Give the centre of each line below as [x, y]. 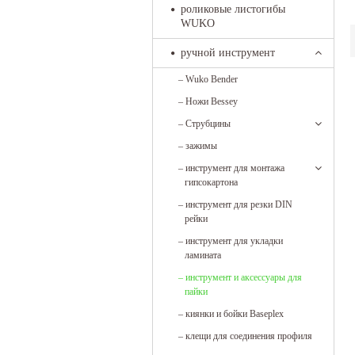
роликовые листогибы [233, 9]
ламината [203, 255]
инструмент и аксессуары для [244, 277]
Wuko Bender [212, 79]
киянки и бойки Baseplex [235, 314]
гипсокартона [211, 182]
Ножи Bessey [212, 101]
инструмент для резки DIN [239, 204]
